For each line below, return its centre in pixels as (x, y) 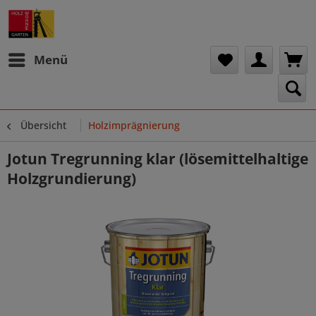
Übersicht (43, 125)
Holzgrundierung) (72, 178)
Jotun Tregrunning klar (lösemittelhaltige (158, 159)
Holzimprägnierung (134, 125)
